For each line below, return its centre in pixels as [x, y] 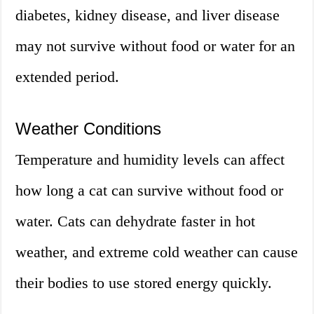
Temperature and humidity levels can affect [150, 160]
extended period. [68, 77]
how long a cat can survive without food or [150, 191]
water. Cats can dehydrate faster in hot [136, 221]
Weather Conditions [89, 129]
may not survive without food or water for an [156, 46]
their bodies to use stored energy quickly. [144, 283]
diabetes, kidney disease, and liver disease [148, 15]
